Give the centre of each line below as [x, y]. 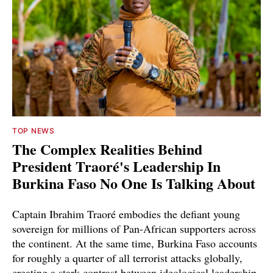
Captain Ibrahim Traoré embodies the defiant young [126, 214]
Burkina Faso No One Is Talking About [134, 183]
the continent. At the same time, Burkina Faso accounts [135, 243]
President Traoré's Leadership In [116, 166]
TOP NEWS [34, 131]
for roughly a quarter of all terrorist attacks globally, [127, 258]
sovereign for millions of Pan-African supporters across [134, 229]
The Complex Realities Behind [107, 149]
